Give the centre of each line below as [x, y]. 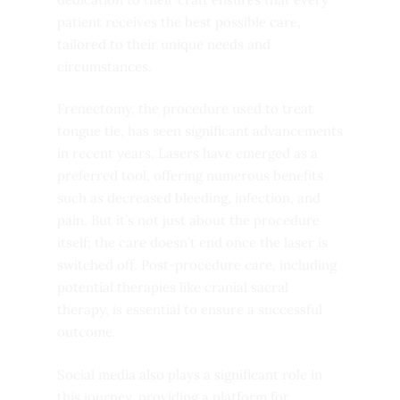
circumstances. [104, 66]
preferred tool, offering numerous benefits [190, 176]
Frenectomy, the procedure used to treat [185, 109]
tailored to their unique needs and [164, 44]
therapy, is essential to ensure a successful [190, 310]
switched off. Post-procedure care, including [197, 265]
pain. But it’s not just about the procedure [188, 221]
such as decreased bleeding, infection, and [189, 198]
